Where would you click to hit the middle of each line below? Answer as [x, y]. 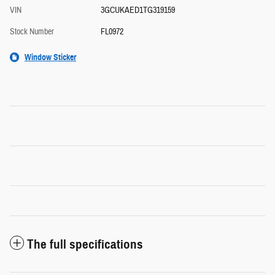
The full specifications [85, 245]
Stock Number [32, 32]
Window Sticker [50, 58]
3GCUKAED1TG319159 [137, 11]
